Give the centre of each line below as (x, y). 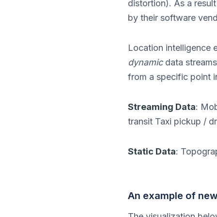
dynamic (145, 62)
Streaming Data (162, 107)
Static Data (152, 151)
